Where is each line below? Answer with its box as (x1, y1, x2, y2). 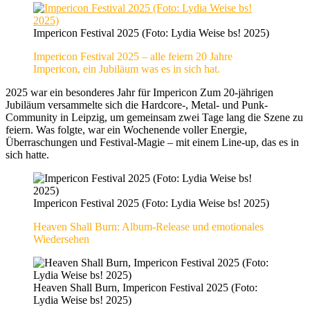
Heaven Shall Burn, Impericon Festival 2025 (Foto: (33, 281, 257, 293)
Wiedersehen (33, 232, 89, 245)
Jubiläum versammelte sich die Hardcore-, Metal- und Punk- (6, 98, 268, 111)
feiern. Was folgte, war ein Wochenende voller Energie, (6, 123, 247, 136)
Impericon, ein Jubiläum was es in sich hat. (33, 62, 220, 75)
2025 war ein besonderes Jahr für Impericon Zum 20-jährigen (6, 86, 273, 98)
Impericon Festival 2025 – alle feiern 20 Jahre (33, 50, 232, 62)
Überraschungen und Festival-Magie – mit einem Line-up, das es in (6, 136, 299, 148)
